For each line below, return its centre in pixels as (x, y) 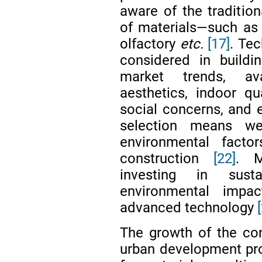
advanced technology (189, 207)
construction (167, 158)
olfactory (150, 44)
